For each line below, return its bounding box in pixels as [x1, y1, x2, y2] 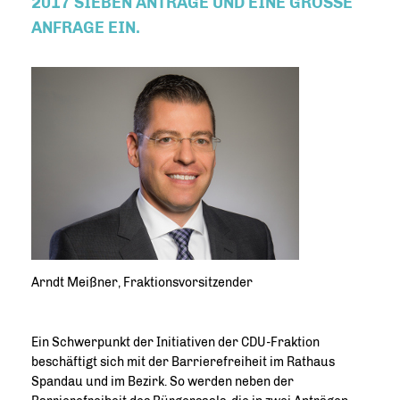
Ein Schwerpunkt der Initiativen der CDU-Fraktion [31, 335, 320, 350]
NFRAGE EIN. [31, 18, 136, 37]
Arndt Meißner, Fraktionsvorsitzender [31, 275, 253, 290]
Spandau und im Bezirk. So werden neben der [31, 374, 294, 389]
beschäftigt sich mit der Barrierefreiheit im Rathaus [31, 354, 335, 370]
